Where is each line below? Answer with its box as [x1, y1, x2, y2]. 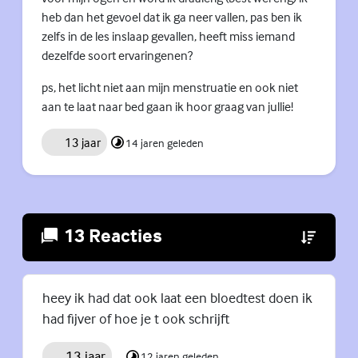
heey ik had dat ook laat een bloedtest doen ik [42, 288, 312, 307]
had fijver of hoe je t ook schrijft [42, 308, 229, 328]
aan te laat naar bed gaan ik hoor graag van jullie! [42, 98, 293, 115]
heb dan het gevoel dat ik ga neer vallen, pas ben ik [42, 9, 302, 26]
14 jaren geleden [125, 135, 204, 149]
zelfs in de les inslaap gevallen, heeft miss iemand [42, 28, 295, 45]
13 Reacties [64, 223, 162, 247]
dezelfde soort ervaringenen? [42, 47, 193, 64]
